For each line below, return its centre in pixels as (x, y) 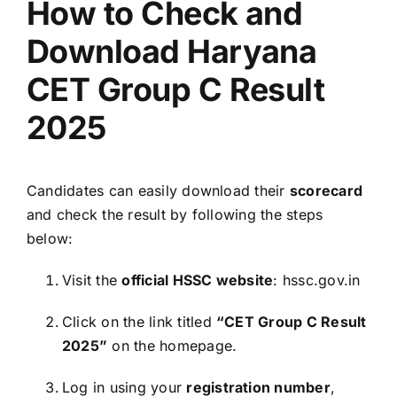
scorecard (326, 190)
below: (50, 238)
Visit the (92, 280)
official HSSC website (198, 280)
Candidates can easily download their (158, 190)
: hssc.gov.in (317, 280)
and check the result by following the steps (175, 214)
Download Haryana (172, 51)
